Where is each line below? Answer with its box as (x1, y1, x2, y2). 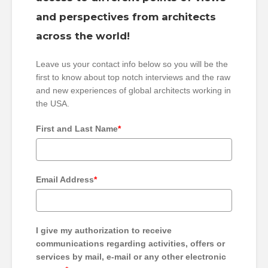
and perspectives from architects (36, 11, 216, 23)
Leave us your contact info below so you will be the (36, 59, 228, 69)
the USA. (36, 99, 69, 108)
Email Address (36, 175, 94, 184)
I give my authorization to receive (36, 226, 172, 236)
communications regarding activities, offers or (36, 239, 225, 249)
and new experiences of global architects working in (36, 86, 231, 95)
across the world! (36, 30, 130, 42)
